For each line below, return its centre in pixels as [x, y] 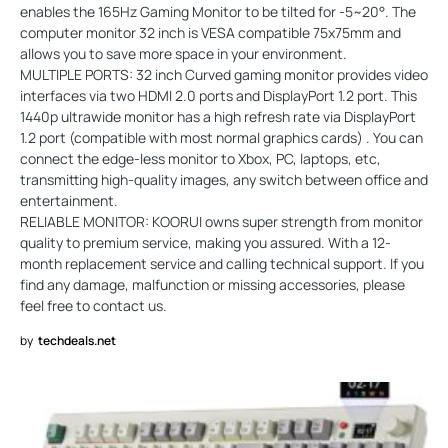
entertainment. [69, 200]
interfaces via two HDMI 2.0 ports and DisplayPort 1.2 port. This [218, 95]
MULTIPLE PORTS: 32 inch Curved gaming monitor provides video [224, 74]
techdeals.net [77, 340]
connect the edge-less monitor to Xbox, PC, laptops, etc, [200, 158]
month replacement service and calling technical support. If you [222, 263]
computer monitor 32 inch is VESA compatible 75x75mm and [210, 32]
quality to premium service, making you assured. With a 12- [205, 242]
